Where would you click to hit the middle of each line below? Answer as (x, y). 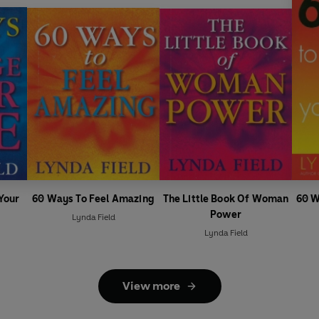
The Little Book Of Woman (226, 199)
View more (151, 286)
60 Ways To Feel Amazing (93, 199)
